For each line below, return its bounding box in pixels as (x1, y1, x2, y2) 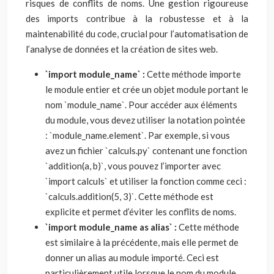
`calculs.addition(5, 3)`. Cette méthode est (45, 191, 213, 202)
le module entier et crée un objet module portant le (45, 84, 248, 95)
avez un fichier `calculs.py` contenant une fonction (45, 145, 247, 156)
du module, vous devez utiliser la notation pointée (45, 114, 245, 125)
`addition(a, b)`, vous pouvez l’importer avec (45, 160, 221, 171)
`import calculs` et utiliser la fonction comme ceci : (45, 176, 246, 187)
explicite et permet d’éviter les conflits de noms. (45, 206, 236, 217)
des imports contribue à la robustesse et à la (26, 13, 248, 24)
